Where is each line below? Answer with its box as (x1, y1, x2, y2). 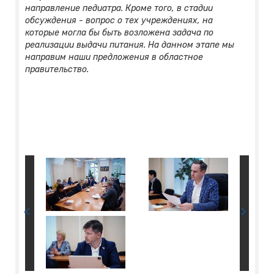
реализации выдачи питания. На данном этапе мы (25, 40, 234, 51)
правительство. (25, 64, 89, 75)
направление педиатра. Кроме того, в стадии (25, 3, 213, 14)
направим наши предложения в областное (25, 52, 203, 63)
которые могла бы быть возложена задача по (25, 28, 213, 39)
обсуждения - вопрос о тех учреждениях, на (25, 15, 213, 26)
